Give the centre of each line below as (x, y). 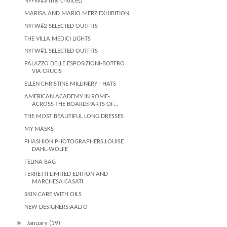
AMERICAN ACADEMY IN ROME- (67, 96)
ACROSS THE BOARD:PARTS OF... (75, 104)
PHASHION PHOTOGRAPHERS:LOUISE (74, 141)
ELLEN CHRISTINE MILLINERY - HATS (70, 84)
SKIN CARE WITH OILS (53, 194)
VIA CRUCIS (47, 71)
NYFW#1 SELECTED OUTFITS (61, 51)
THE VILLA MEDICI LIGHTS (58, 39)
